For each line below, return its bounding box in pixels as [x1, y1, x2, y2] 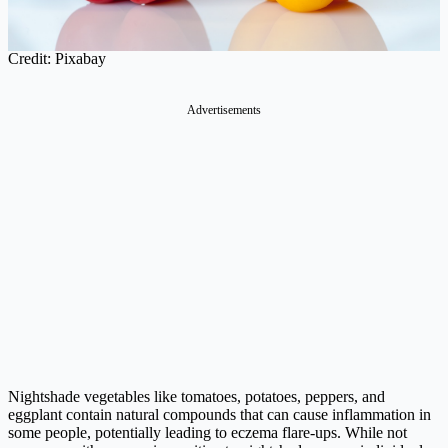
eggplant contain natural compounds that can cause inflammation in [8, 406, 431, 424]
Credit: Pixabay [8, 50, 106, 68]
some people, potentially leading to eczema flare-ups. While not [8, 424, 407, 442]
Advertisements [187, 103, 261, 118]
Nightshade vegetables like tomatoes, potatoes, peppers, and [8, 388, 385, 406]
